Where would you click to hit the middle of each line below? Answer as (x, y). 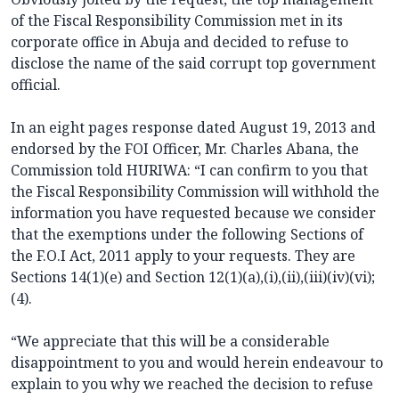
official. (36, 85)
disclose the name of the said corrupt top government (193, 64)
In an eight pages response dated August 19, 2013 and (193, 128)
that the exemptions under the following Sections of (187, 235)
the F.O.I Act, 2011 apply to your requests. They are (183, 256)
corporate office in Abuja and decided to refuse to (179, 42)
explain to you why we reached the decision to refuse (192, 384)
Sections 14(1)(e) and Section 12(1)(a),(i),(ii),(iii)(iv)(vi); (193, 277)
